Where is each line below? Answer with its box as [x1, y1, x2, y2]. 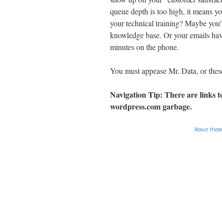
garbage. [161, 101, 192, 112]
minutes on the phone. [110, 42, 179, 52]
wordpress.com [110, 101, 161, 112]
